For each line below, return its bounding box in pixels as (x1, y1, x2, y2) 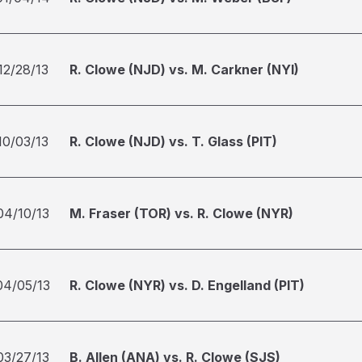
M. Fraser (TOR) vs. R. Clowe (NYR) (69, 205, 293, 221)
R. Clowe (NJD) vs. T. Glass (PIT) (69, 133, 277, 149)
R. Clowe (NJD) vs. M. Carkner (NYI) (69, 61, 299, 78)
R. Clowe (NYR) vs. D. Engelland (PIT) (69, 277, 305, 293)
